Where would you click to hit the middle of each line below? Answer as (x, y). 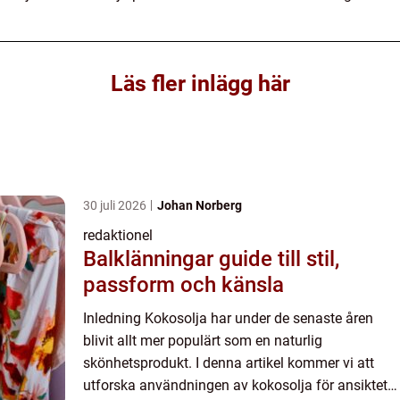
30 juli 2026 (116, 205)
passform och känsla (183, 284)
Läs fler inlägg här (200, 83)
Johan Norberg (200, 205)
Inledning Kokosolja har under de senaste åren (228, 318)
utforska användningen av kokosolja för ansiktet (235, 385)
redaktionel (118, 235)
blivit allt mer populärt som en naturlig (203, 340)
